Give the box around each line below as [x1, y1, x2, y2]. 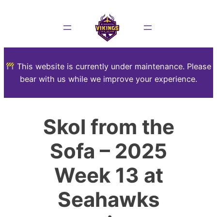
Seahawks [57, 187, 160, 212]
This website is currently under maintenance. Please [15, 62, 212, 71]
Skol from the [43, 114, 174, 139]
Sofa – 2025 [50, 139, 167, 164]
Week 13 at [54, 163, 163, 188]
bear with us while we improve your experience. [20, 74, 197, 84]
